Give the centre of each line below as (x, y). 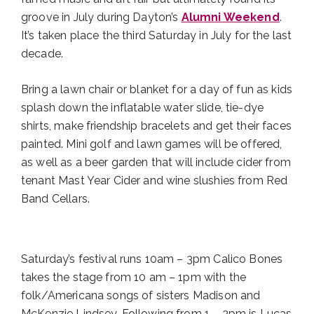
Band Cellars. (55, 199)
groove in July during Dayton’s (101, 17)
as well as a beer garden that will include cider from (156, 163)
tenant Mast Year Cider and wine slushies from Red (155, 181)
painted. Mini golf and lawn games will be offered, (152, 144)
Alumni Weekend (230, 17)
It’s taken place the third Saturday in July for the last (157, 35)
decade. (42, 53)
